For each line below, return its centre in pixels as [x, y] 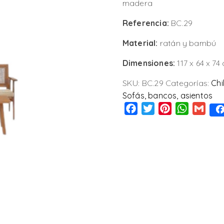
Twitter [167, 108]
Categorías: [188, 83]
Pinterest [188, 108]
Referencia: [147, 23]
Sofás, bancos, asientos [167, 95]
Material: [140, 43]
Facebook [156, 108]
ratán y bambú [187, 43]
